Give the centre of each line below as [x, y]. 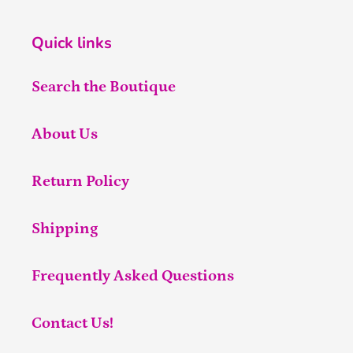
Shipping [65, 228]
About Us [65, 134]
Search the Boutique [104, 86]
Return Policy [80, 181]
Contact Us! [72, 323]
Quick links [72, 43]
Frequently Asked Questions [133, 275]
